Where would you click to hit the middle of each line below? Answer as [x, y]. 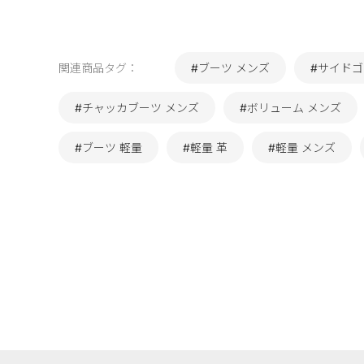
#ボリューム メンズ [290, 108]
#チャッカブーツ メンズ [137, 108]
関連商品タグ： [98, 68]
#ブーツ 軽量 [108, 147]
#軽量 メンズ [302, 147]
